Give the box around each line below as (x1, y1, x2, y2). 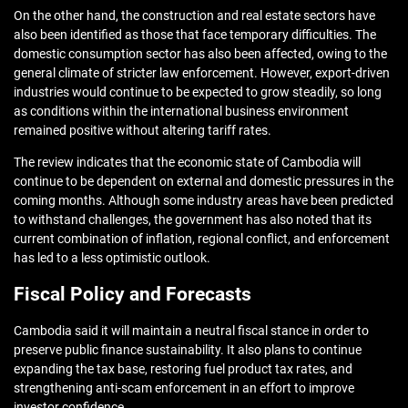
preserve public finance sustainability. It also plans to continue (14, 342, 362, 358)
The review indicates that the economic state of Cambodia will (14, 155, 361, 170)
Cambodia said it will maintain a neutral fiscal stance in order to (14, 323, 369, 339)
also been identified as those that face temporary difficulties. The (14, 27, 376, 43)
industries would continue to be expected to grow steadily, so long (14, 85, 382, 100)
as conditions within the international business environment (14, 104, 349, 119)
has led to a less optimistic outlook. (14, 250, 210, 266)
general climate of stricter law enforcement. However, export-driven (14, 66, 390, 81)
